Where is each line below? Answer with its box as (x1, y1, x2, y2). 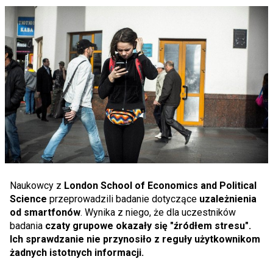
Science (10, 193, 49, 205)
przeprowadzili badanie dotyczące (49, 193, 197, 205)
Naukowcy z (10, 179, 64, 191)
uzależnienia (197, 193, 257, 205)
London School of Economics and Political (64, 179, 257, 191)
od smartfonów (10, 206, 80, 218)
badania (10, 219, 43, 232)
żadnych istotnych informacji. (10, 246, 144, 258)
